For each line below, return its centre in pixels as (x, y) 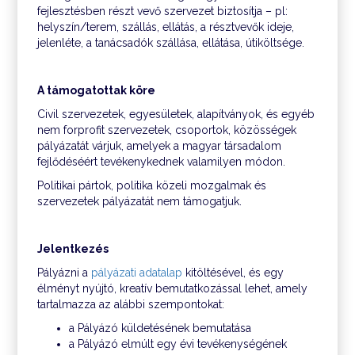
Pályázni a (65, 273)
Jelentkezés (74, 249)
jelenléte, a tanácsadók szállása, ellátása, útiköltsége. (174, 43)
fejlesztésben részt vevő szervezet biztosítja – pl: (163, 11)
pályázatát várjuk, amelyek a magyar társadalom (160, 146)
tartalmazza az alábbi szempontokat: (131, 304)
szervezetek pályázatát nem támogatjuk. (141, 201)
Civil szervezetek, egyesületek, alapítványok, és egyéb (176, 114)
